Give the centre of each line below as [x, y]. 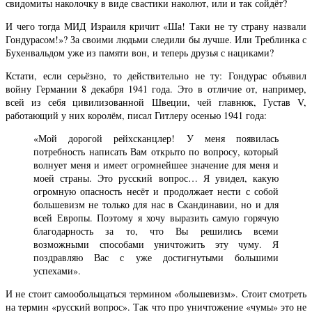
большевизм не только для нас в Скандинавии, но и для [156, 204]
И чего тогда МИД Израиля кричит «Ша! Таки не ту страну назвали [156, 26]
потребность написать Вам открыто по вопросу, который [156, 151]
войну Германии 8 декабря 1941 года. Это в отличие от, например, [156, 88]
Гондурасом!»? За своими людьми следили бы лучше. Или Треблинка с [156, 39]
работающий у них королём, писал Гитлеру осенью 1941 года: [136, 115]
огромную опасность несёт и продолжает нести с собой [156, 191]
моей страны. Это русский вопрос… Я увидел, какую [156, 178]
